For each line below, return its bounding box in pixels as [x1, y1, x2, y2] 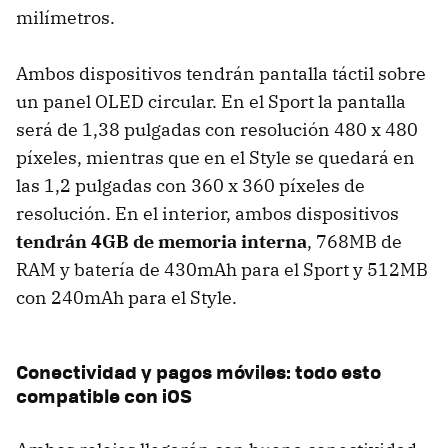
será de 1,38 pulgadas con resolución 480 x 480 [16, 117, 418, 141]
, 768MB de [307, 229, 402, 253]
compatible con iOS [16, 381, 192, 409]
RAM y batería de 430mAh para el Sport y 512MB [16, 257, 428, 281]
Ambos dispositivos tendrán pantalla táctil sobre [16, 61, 426, 85]
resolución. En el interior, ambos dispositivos [16, 201, 399, 225]
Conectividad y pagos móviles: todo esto [16, 357, 381, 385]
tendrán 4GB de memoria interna [16, 229, 307, 253]
